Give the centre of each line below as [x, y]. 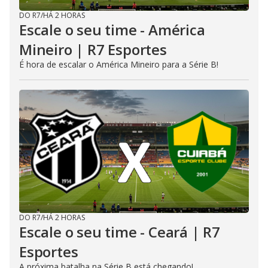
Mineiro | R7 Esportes [93, 50]
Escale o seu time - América [112, 30]
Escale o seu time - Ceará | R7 [120, 232]
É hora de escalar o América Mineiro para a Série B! [119, 65]
